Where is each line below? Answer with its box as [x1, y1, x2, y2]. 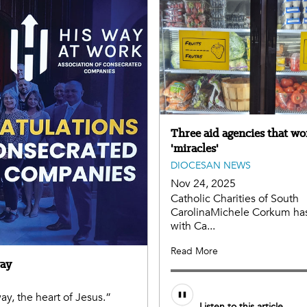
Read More [171, 245, 218, 258]
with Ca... [171, 219, 215, 234]
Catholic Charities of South [171, 191, 299, 207]
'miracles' [171, 140, 219, 156]
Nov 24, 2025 [171, 176, 236, 192]
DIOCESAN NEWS [171, 159, 251, 173]
